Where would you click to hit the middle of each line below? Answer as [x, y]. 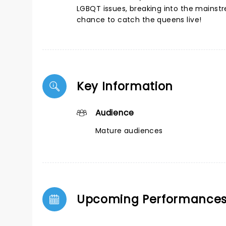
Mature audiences [129, 131]
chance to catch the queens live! [139, 20]
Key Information [125, 86]
